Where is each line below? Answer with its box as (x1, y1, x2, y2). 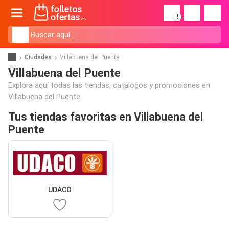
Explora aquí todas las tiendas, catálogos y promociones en (8, 81, 210, 90)
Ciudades (25, 53, 52, 61)
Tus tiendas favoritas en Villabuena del (8, 110, 203, 123)
